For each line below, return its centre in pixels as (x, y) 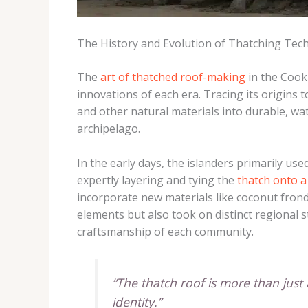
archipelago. (109, 128)
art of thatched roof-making (173, 77)
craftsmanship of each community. (165, 232)
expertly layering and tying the (157, 180)
